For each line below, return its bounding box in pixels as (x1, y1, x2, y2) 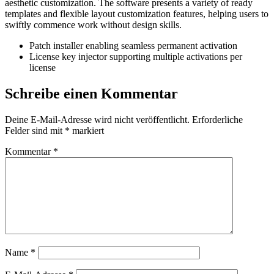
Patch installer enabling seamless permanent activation (29, 40, 237, 51)
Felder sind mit (5, 125, 65, 136)
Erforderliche (192, 114, 243, 125)
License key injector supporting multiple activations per (29, 51, 242, 62)
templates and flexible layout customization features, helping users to (5, 8, 268, 19)
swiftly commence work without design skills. (5, 19, 182, 30)
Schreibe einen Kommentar (5, 85, 178, 102)
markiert (70, 125, 104, 136)
